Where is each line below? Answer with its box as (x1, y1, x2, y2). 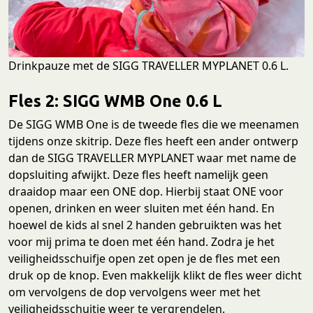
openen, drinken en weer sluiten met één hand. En (8, 200, 275, 216)
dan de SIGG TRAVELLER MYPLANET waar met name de (8, 150, 296, 166)
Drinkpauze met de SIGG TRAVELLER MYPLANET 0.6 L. (8, 57, 289, 73)
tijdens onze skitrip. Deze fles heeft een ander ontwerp (8, 133, 298, 149)
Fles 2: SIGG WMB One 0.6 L (8, 91, 222, 110)
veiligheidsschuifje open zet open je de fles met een (8, 250, 280, 266)
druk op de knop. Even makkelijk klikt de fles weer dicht (8, 267, 302, 283)
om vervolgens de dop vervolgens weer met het (8, 284, 261, 300)
